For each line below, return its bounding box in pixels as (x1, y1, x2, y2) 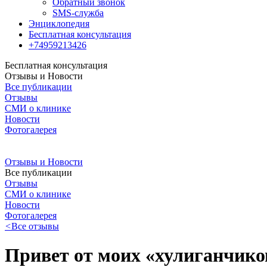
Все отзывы (11, 221, 59, 231)
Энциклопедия (29, 18, 89, 29)
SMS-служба (52, 7, 104, 18)
